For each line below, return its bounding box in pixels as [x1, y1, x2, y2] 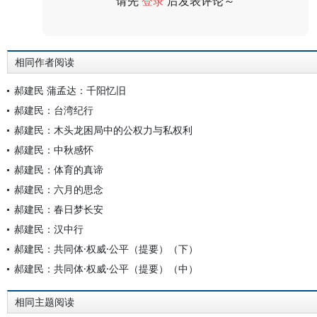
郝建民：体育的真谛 [14, 163, 103, 176]
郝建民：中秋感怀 [14, 143, 93, 156]
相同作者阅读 [15, 57, 74, 68]
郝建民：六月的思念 [14, 183, 103, 196]
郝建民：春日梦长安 [14, 202, 103, 216]
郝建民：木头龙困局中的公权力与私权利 [14, 123, 192, 137]
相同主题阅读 [15, 296, 74, 308]
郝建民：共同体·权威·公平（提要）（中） [14, 262, 198, 275]
